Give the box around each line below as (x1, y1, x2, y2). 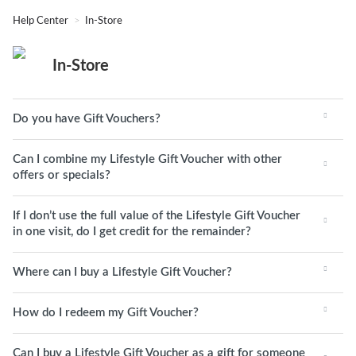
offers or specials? (13, 169, 110, 181)
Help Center (13, 16, 71, 26)
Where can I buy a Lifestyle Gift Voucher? (13, 266, 232, 278)
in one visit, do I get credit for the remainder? (13, 226, 251, 238)
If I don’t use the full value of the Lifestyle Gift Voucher (13, 210, 300, 222)
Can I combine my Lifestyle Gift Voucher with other (13, 153, 282, 165)
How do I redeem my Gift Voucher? (13, 307, 199, 319)
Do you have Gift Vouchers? (13, 113, 161, 125)
